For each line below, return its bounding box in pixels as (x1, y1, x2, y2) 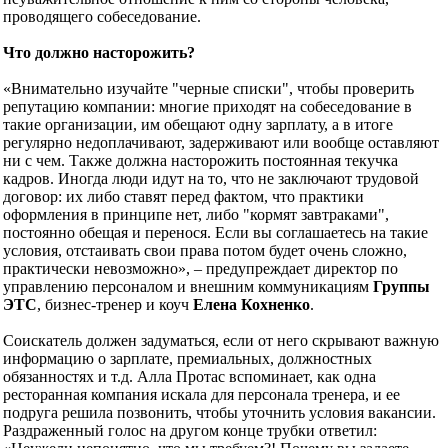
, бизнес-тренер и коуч (37, 295, 193, 313)
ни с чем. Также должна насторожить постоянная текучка (3, 151, 398, 169)
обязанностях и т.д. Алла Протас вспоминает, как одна (3, 367, 376, 385)
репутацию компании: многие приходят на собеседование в (3, 97, 412, 115)
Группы (373, 277, 430, 295)
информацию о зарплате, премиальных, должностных (3, 349, 372, 367)
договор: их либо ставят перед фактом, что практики (3, 187, 364, 205)
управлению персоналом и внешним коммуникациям (3, 277, 373, 295)
